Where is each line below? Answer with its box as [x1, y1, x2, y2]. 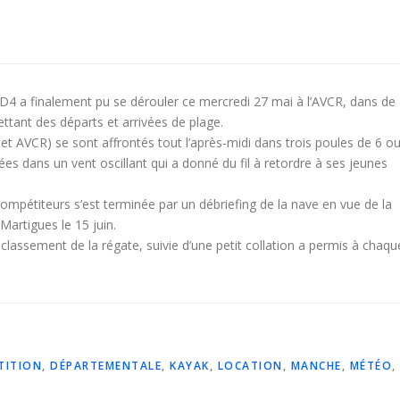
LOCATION [217, 358, 283, 374]
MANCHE [290, 358, 342, 374]
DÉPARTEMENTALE [50, 358, 162, 374]
